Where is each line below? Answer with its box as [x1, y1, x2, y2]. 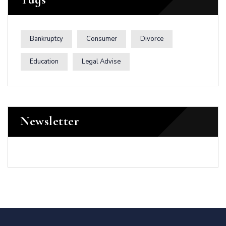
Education [30, 57, 59, 66]
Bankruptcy [30, 34, 63, 43]
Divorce [140, 34, 163, 43]
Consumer [86, 34, 117, 43]
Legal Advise [82, 57, 121, 66]
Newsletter [20, 114, 79, 129]
